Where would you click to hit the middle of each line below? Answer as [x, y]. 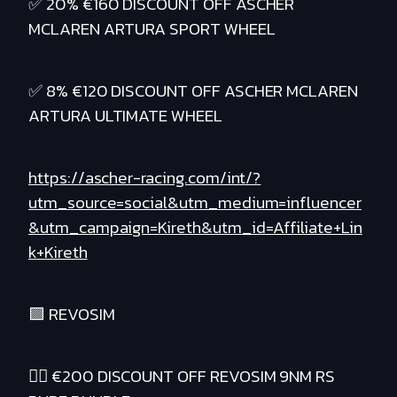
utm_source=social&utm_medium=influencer [195, 203]
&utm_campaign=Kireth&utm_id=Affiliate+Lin [195, 228]
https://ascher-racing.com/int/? [145, 178]
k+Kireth [58, 253]
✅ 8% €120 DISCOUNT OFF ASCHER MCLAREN [194, 91]
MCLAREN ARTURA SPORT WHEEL [152, 29]
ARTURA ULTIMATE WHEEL [125, 116]
